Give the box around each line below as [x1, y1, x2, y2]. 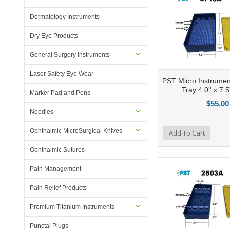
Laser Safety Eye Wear [30, 70, 93, 78]
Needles [30, 108, 53, 116]
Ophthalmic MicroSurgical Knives [30, 127, 122, 135]
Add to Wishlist [94, 129, 136, 137]
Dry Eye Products [30, 32, 78, 40]
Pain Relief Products [30, 184, 87, 191]
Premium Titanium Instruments [30, 203, 114, 210]
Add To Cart [169, 128, 205, 138]
